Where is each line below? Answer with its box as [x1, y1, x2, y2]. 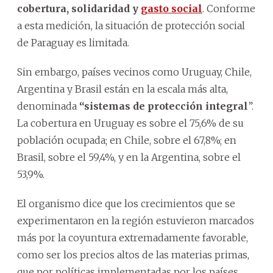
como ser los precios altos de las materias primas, [17, 248, 249, 261]
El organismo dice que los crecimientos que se [17, 197, 235, 210]
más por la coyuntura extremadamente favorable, [17, 231, 248, 244]
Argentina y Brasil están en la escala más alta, [17, 82, 228, 95]
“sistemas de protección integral [79, 99, 248, 112]
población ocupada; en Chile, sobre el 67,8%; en [17, 133, 236, 146]
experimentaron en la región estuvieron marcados [17, 214, 254, 227]
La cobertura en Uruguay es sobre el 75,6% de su [17, 116, 244, 129]
